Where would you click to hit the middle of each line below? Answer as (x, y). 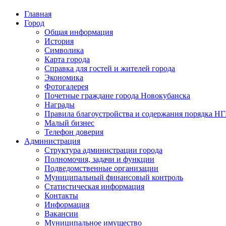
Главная (38, 14)
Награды (60, 105)
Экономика (64, 77)
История (59, 41)
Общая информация (79, 32)
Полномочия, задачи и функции (99, 159)
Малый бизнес (69, 123)
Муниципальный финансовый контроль (114, 177)
